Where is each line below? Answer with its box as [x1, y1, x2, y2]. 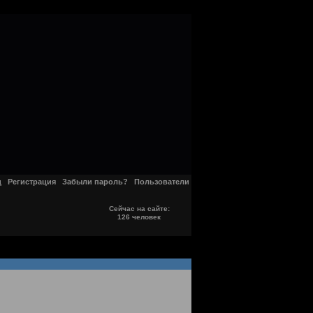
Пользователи [133, 177, 189, 186]
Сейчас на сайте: [108, 205, 170, 212]
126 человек [117, 213, 161, 221]
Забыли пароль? [61, 177, 128, 186]
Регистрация [7, 177, 56, 186]
